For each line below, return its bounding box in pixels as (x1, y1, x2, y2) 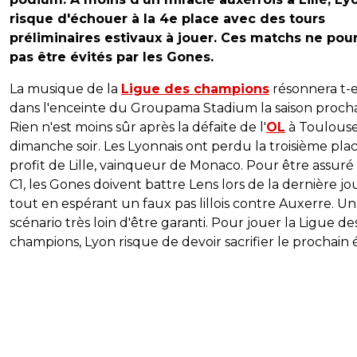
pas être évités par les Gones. (10, 49, 214, 65)
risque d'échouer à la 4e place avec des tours (10, 11, 325, 27)
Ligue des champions (121, 81, 269, 97)
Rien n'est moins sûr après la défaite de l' (10, 120, 266, 135)
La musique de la (10, 81, 121, 97)
